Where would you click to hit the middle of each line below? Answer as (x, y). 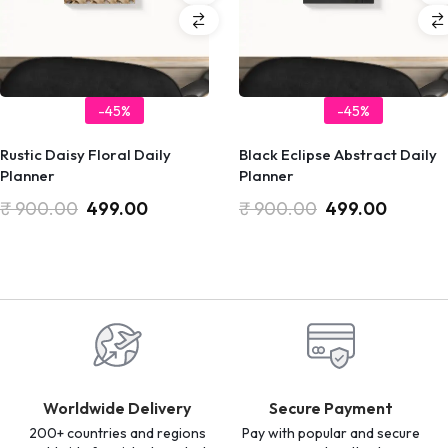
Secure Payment (331, 408)
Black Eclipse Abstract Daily (338, 155)
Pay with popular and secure (331, 433)
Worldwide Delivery (117, 408)
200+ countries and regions (117, 433)
